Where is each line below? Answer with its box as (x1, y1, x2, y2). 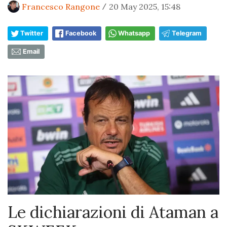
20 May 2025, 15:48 (109, 2, 180, 12)
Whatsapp (118, 29, 150, 37)
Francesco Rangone (22, 2, 100, 12)
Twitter (20, 29, 43, 37)
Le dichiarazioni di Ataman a (8, 201, 218, 222)
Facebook (65, 29, 96, 37)
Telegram (172, 29, 202, 37)
